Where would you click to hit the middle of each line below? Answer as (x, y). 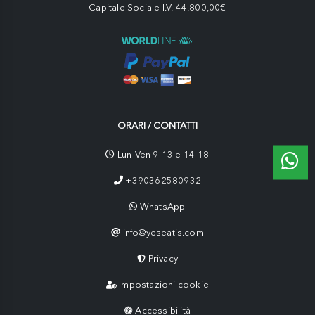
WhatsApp (162, 207)
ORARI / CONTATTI (157, 126)
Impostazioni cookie (164, 285)
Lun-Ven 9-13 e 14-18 (162, 155)
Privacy (163, 259)
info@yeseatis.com (163, 233)
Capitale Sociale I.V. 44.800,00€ (157, 8)
